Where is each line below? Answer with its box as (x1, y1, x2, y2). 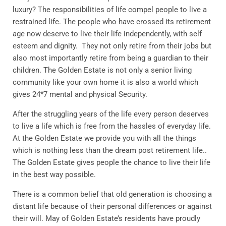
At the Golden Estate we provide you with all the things (13, 133, 196, 143)
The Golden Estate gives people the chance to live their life (13, 157, 210, 167)
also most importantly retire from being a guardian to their (13, 53, 208, 63)
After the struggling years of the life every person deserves (13, 109, 209, 119)
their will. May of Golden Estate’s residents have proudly (13, 213, 200, 223)
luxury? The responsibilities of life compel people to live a (13, 5, 207, 14)
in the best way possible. (13, 169, 96, 179)
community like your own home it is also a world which (13, 77, 198, 87)
